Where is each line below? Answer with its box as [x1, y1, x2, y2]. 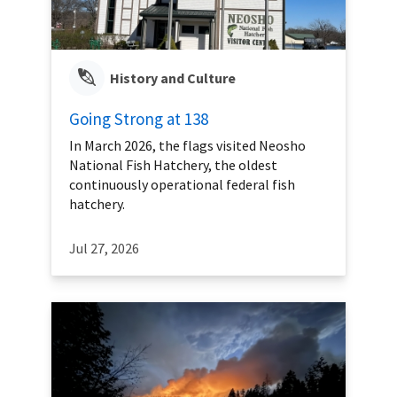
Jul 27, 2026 [69, 238, 139, 257]
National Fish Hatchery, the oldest [69, 155, 277, 174]
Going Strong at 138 [69, 107, 208, 129]
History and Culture [110, 68, 236, 87]
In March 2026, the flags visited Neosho [69, 136, 306, 154]
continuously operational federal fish [69, 175, 295, 193]
